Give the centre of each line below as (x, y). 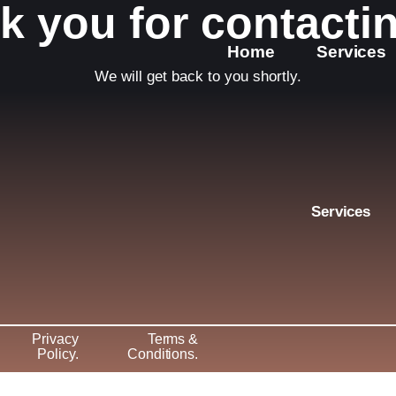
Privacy (55, 339)
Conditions (161, 354)
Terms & (173, 339)
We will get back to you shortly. (198, 76)
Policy (56, 354)
